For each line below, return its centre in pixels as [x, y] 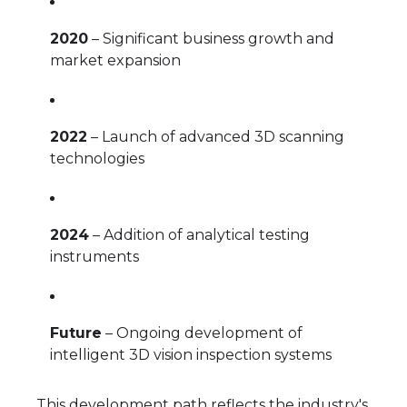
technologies [97, 158]
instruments [94, 256]
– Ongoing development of [202, 333]
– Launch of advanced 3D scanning [216, 136]
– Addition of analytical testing [199, 234]
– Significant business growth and [211, 38]
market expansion [115, 60]
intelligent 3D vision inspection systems [191, 354]
